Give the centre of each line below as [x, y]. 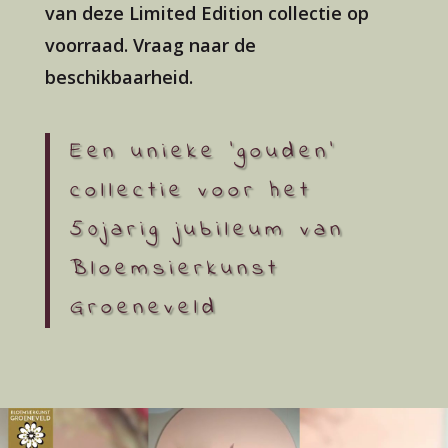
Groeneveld [144, 308]
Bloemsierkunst [174, 269]
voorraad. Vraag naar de [150, 45]
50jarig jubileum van [207, 230]
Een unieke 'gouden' [203, 152]
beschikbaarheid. [118, 77]
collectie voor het [190, 191]
